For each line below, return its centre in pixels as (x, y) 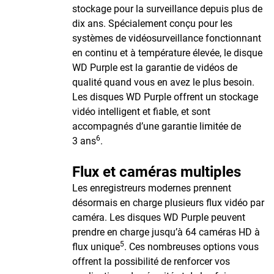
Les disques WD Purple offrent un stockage (165, 97)
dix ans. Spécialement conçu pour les (152, 24)
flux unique (96, 247)
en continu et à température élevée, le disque (167, 53)
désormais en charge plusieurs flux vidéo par (168, 203)
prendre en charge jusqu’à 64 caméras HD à (166, 232)
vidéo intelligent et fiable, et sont (141, 112)
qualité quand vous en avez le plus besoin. (163, 82)
